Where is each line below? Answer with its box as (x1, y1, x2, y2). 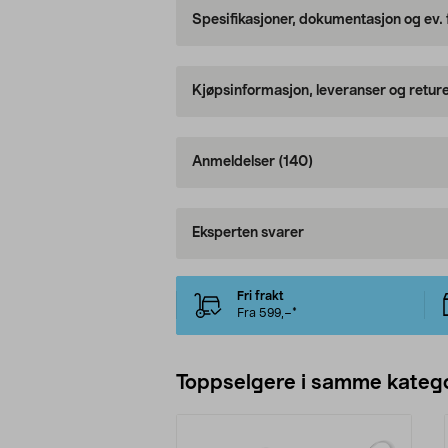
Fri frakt (236, 290, 284, 303)
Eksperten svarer (191, 226, 304, 241)
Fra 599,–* (236, 307, 297, 320)
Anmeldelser (191, 155, 278, 170)
